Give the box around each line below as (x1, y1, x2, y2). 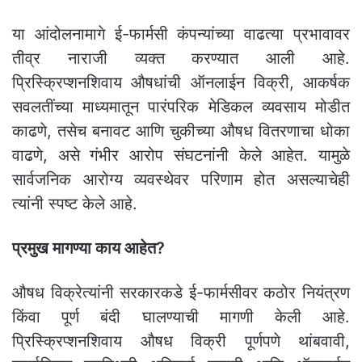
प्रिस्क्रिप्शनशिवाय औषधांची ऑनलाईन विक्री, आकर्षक (12, 73, 350, 93)
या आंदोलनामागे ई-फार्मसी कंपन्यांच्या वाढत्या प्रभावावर (12, 24, 350, 44)
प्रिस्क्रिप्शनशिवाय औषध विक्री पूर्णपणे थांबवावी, (12, 331, 350, 351)
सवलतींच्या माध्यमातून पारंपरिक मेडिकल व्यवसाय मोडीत (12, 97, 350, 117)
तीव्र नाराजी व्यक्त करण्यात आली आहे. (12, 48, 350, 69)
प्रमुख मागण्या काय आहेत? (12, 238, 165, 259)
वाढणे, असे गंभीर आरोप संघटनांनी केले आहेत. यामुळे (12, 145, 350, 166)
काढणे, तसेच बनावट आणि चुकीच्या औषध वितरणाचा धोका (12, 121, 350, 141)
